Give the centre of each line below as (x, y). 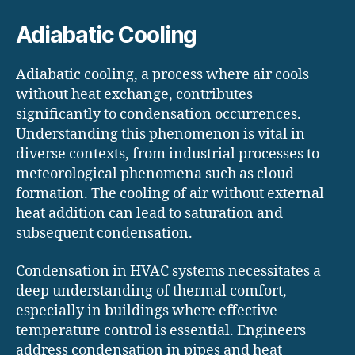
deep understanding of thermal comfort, (151, 291)
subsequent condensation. (104, 234)
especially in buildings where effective (147, 311)
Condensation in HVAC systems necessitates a (168, 271)
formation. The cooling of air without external (170, 194)
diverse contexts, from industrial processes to (168, 155)
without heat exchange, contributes (134, 95)
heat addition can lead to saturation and (149, 214)
